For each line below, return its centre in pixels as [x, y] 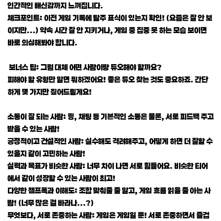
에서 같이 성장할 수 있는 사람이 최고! [61, 178]
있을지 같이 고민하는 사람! [46, 153]
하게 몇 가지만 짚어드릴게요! [50, 92]
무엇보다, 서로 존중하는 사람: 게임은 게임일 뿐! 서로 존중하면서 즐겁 [108, 215]
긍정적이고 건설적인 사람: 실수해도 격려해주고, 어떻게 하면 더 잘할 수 [110, 141]
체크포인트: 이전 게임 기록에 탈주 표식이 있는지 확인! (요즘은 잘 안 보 [110, 18]
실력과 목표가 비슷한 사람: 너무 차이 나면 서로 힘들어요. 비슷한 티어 [108, 166]
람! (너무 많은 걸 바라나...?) [51, 203]
